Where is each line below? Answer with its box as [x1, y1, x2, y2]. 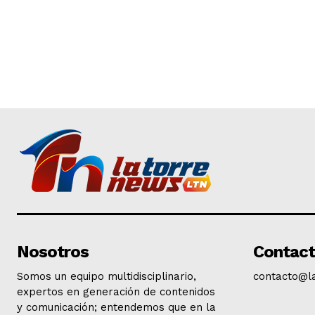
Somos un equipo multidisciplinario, [17, 270, 196, 283]
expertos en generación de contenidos [17, 285, 215, 299]
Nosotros [17, 242, 89, 262]
